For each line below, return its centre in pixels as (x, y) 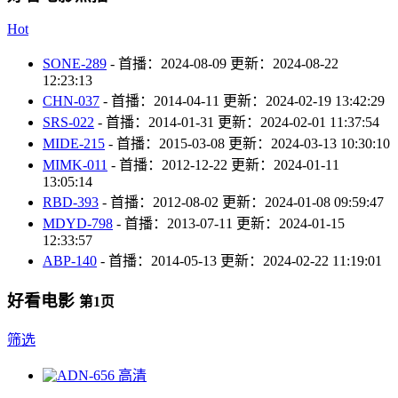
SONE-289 (75, 64)
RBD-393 (71, 203)
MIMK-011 (75, 165)
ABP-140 (70, 261)
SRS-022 (68, 123)
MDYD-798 (78, 224)
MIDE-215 (74, 144)
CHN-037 (71, 101)
